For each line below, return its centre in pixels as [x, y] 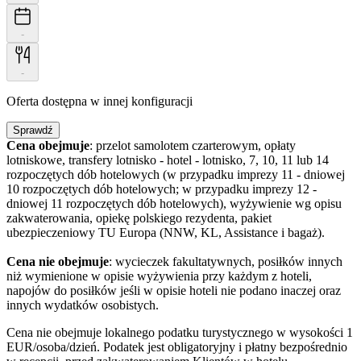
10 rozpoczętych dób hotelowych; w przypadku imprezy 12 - [162, 189]
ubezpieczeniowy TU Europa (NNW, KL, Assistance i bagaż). [166, 233]
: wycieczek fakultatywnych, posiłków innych [226, 262]
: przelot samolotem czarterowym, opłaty [193, 146]
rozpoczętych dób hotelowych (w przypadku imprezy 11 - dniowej [176, 175]
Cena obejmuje [48, 146]
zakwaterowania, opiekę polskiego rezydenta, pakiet [139, 218]
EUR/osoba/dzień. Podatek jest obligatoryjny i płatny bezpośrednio [177, 347]
